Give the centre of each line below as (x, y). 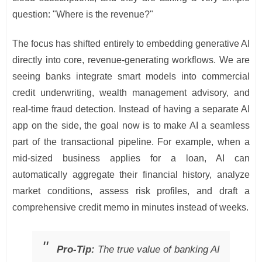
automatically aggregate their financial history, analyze (131, 175)
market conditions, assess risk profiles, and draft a (131, 191)
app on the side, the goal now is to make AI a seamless (131, 126)
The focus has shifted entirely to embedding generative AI (131, 44)
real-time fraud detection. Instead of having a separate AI (131, 109)
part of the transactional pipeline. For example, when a (131, 142)
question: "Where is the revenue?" (83, 15)
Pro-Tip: (76, 249)
